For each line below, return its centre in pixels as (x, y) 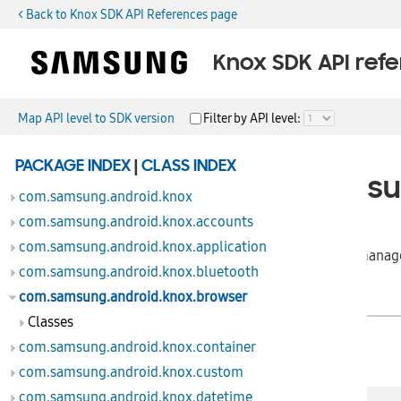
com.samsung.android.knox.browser (133, 297)
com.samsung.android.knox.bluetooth (139, 272)
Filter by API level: (253, 118)
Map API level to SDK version (96, 118)
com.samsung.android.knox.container (137, 347)
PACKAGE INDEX (73, 166)
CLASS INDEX (189, 166)
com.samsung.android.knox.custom (131, 372)
